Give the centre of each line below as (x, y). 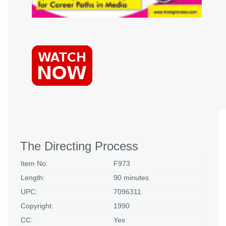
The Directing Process (79, 146)
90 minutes (131, 178)
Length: (33, 178)
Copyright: (37, 206)
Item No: (34, 164)
